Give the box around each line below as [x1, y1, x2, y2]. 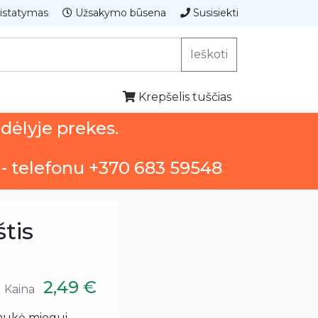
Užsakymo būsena [72, 6, 166, 19]
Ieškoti [190, 47, 228, 61]
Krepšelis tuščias [136, 89, 231, 104]
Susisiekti [190, 6, 238, 19]
